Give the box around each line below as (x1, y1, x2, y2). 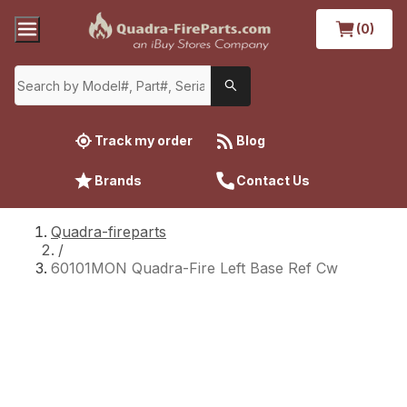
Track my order (94, 132, 193, 148)
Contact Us (236, 172, 310, 188)
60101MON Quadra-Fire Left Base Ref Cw (51, 258, 338, 277)
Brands (94, 172, 142, 188)
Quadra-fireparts (51, 222, 166, 241)
